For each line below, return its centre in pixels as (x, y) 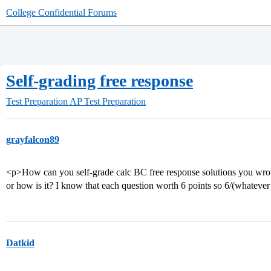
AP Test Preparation (108, 101)
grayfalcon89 (33, 139)
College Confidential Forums (61, 12)
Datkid (20, 243)
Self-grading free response (100, 81)
